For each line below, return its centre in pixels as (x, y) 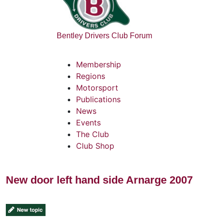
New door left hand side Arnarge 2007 (99, 180)
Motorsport (97, 87)
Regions (91, 76)
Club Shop (95, 146)
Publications (98, 99)
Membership (99, 64)
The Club (93, 134)
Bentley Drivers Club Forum (104, 35)
